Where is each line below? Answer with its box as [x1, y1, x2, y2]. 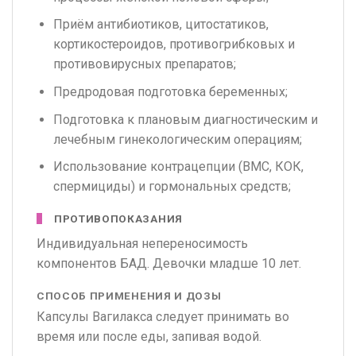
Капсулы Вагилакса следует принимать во [37, 308, 289, 324]
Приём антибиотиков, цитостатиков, [52, 17, 269, 33]
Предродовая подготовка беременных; [52, 84, 288, 100]
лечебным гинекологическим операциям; [52, 131, 302, 147]
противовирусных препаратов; [52, 56, 236, 72]
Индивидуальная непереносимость [37, 236, 248, 252]
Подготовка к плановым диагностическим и [52, 111, 318, 127]
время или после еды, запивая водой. [37, 328, 261, 344]
